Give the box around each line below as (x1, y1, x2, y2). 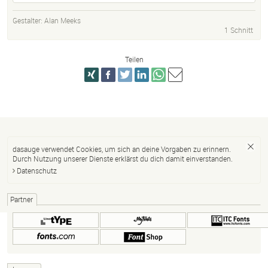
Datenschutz (17, 166, 57, 176)
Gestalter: (13, 16, 44, 26)
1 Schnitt (224, 25, 253, 35)
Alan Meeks (44, 16, 81, 26)
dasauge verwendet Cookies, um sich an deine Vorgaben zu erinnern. (13, 144, 231, 154)
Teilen (124, 54, 144, 65)
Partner (10, 194, 33, 205)
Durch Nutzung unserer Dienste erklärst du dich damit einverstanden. (13, 154, 233, 164)
